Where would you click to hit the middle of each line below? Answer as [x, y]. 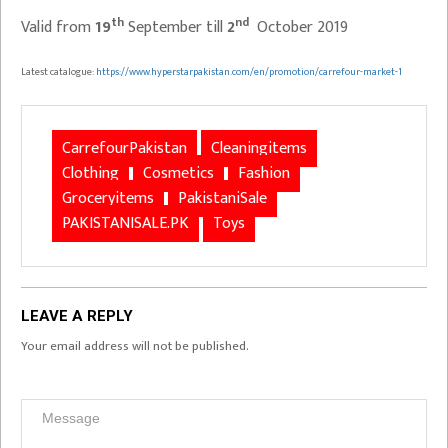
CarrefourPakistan [124, 148]
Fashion [264, 173]
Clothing [90, 173]
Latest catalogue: [58, 72]
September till [177, 27]
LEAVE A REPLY [77, 316]
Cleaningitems [259, 148]
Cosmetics [178, 173]
